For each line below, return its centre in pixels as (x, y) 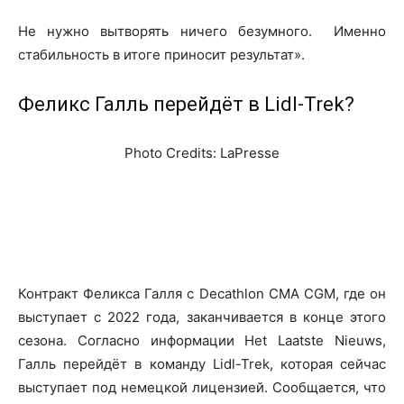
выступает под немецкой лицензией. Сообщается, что (202, 387)
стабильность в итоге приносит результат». (161, 54)
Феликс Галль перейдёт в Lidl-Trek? (186, 104)
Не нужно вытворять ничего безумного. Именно (202, 31)
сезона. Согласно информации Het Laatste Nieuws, (202, 340)
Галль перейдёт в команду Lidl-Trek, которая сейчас (202, 363)
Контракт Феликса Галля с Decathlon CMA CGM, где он (202, 293)
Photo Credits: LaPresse (202, 152)
